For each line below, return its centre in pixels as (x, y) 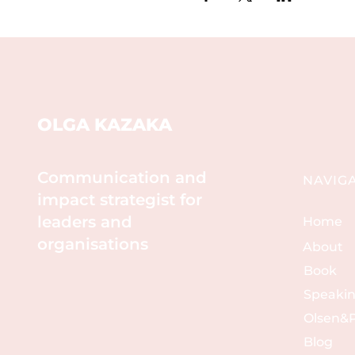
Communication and (122, 177)
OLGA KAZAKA (104, 125)
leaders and (84, 222)
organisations (92, 244)
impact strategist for (119, 200)
